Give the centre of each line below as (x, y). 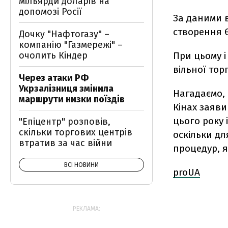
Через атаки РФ (54, 78)
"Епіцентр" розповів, (65, 122)
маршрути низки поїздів (72, 99)
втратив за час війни (65, 143)
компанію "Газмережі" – (71, 45)
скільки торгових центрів (76, 132)
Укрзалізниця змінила (66, 89)
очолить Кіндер (53, 55)
